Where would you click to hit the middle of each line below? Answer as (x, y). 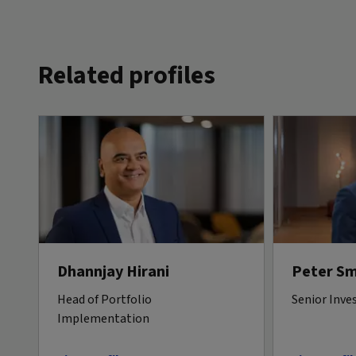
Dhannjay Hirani (113, 271)
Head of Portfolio (104, 299)
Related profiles (127, 75)
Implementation (103, 318)
